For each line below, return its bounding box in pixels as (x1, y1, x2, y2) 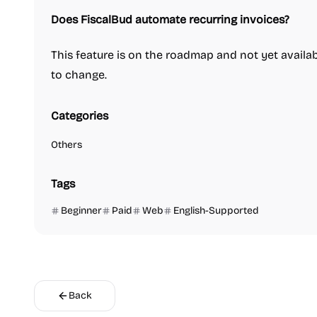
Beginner (61, 204, 102, 217)
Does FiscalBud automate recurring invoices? (51, 13, 289, 26)
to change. (51, 68, 107, 81)
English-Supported (173, 204, 259, 217)
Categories (51, 109, 108, 122)
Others (51, 139, 82, 151)
